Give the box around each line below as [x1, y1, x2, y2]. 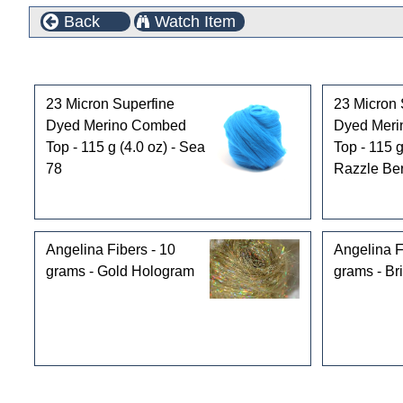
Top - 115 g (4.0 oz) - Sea [45, 139, 205, 155]
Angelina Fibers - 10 [45, 242, 175, 258]
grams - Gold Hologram [45, 264, 194, 280]
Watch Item [155, 13, 236, 31]
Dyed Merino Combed [45, 117, 186, 133]
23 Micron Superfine [45, 95, 175, 112]
